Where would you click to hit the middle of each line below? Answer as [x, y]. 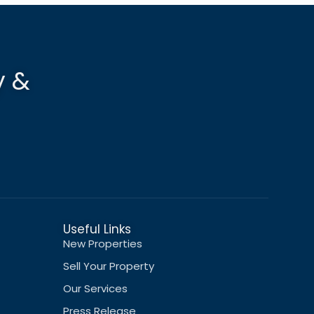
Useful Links [97, 229]
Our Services [95, 288]
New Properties [102, 244]
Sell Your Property [108, 266]
